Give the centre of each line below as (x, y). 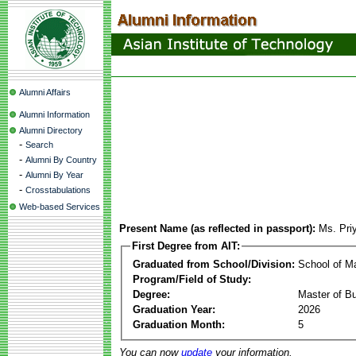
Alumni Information (54, 114)
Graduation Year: (174, 309)
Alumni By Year (54, 175)
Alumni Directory (51, 130)
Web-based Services (60, 207)
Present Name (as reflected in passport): (217, 228)
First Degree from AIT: (186, 246)
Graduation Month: (179, 324)
